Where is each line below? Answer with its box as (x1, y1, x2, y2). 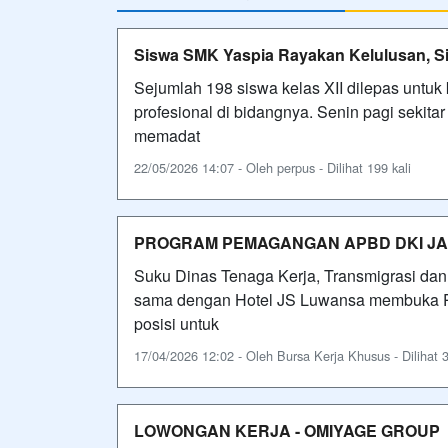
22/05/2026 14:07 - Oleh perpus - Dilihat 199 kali (134, 157, 411, 177)
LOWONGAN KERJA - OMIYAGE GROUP (134, 418, 440, 442)
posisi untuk (134, 311, 219, 335)
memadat (134, 123, 200, 147)
